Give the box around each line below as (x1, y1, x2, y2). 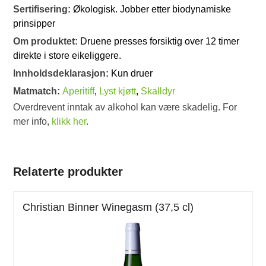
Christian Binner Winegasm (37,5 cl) (23, 201, 194, 214)
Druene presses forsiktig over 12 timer (80, 36, 240, 47)
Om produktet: (13, 36, 81, 47)
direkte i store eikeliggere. (13, 50, 122, 61)
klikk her (52, 116, 87, 127)
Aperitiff (62, 86, 95, 97)
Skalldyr (141, 86, 176, 97)
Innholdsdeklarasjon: (13, 68, 112, 79)
